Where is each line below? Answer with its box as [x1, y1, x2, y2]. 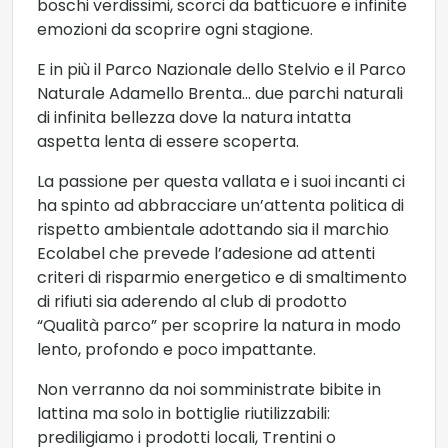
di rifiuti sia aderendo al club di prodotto [37, 290, 347, 314]
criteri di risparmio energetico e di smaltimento [37, 266, 407, 290]
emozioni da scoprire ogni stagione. [37, 18, 313, 42]
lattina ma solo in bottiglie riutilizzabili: [37, 402, 330, 426]
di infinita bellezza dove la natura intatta [37, 106, 351, 130]
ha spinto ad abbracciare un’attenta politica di [37, 194, 404, 218]
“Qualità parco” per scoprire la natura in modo [37, 314, 401, 338]
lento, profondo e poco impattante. [37, 338, 316, 362]
